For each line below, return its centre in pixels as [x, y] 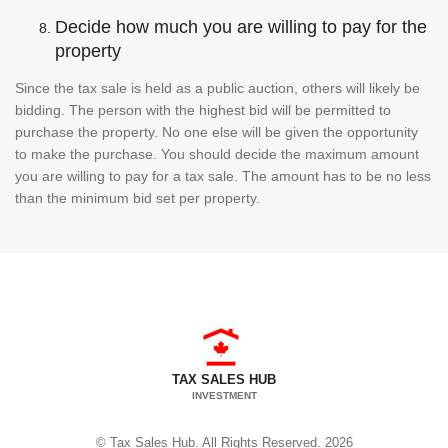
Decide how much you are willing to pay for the [241, 26]
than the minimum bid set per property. [139, 197]
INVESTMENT [224, 395]
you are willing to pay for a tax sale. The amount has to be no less [223, 175]
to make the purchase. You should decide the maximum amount [217, 153]
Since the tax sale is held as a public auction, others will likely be [217, 87]
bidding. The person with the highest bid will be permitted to [203, 109]
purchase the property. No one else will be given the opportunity [216, 131]
